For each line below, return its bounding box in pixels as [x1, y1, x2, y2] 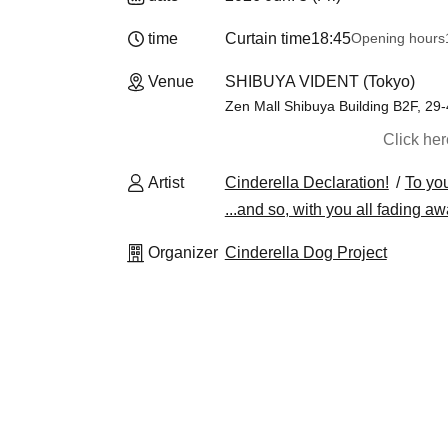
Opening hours [350, 30, 445, 46]
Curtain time [224, 30, 311, 47]
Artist [148, 174, 184, 191]
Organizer [148, 244, 218, 261]
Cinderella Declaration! [224, 174, 389, 191]
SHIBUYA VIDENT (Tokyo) [224, 73, 415, 90]
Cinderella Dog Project [224, 244, 387, 261]
